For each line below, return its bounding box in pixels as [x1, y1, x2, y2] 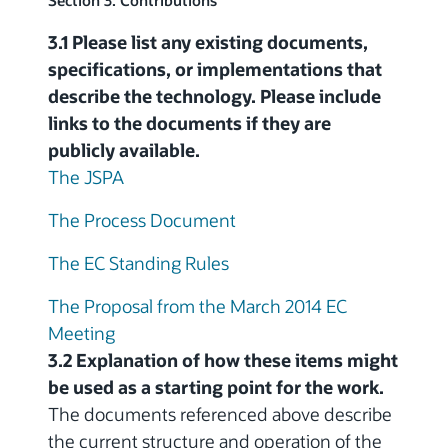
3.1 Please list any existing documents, [48, 30, 368, 54]
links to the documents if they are [48, 111, 331, 135]
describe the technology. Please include [48, 84, 381, 108]
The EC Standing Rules [48, 251, 229, 275]
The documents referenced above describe [48, 402, 392, 426]
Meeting [48, 321, 115, 345]
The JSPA [48, 165, 124, 189]
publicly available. [48, 138, 200, 162]
